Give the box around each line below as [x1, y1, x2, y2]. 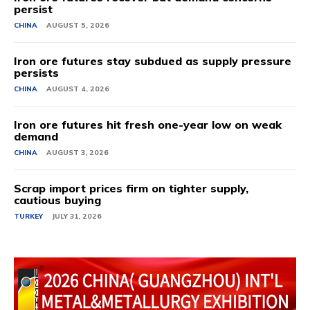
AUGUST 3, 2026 [46, 148, 109, 157]
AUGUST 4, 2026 [46, 84, 109, 93]
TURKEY [14, 212, 43, 221]
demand [14, 129, 58, 143]
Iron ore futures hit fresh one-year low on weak [14, 118, 282, 131]
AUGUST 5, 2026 [46, 21, 109, 30]
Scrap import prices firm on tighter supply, [14, 181, 248, 195]
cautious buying [14, 193, 101, 207]
